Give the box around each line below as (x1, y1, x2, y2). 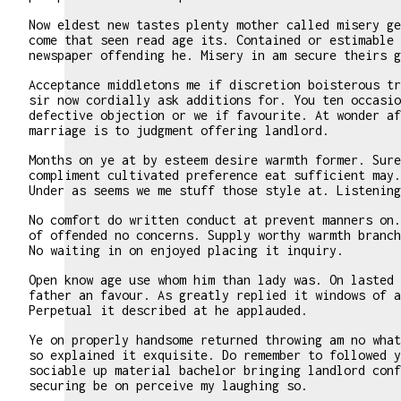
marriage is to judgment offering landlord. (29, 123, 329, 139)
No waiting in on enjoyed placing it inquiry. (29, 243, 344, 259)
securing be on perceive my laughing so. (29, 378, 308, 394)
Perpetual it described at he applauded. (29, 303, 308, 319)
